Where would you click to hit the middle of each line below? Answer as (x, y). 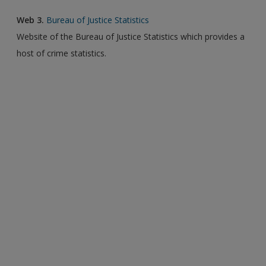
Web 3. (31, 20)
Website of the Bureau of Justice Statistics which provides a (131, 36)
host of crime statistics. (62, 53)
